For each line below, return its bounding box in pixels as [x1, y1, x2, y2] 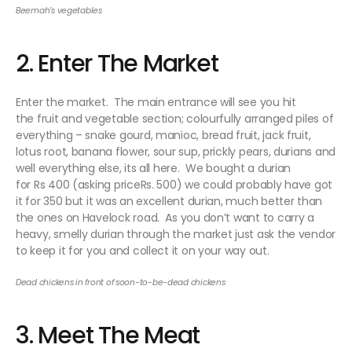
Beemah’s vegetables [16, 5, 102, 17]
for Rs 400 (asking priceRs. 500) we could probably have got [16, 177, 333, 193]
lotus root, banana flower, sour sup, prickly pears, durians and [16, 144, 335, 160]
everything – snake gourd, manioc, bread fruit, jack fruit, [16, 127, 311, 144]
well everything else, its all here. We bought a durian [16, 160, 291, 177]
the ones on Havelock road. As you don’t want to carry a [16, 210, 314, 226]
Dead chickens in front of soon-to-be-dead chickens [16, 277, 225, 289]
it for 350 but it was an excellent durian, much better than [16, 193, 323, 210]
